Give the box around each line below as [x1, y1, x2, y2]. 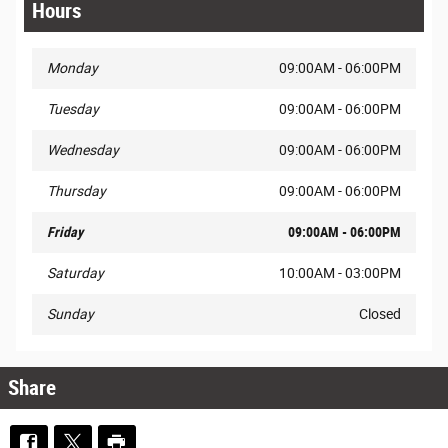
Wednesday [47, 141, 119, 158]
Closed [359, 305, 401, 322]
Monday [47, 59, 98, 76]
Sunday [47, 305, 94, 322]
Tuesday [47, 100, 99, 117]
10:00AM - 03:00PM [279, 264, 401, 281]
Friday [47, 223, 83, 240]
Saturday [47, 264, 104, 281]
